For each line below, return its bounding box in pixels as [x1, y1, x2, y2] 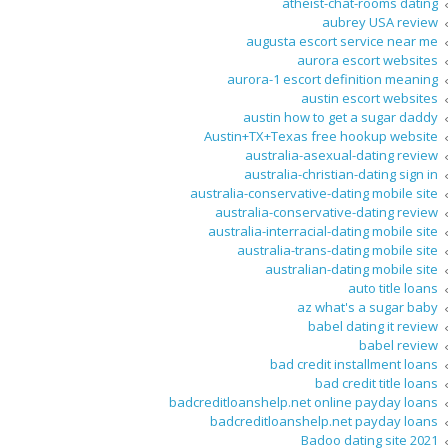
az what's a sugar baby [297, 298, 438, 317]
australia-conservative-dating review [215, 203, 438, 222]
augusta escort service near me [246, 32, 438, 51]
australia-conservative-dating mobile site [190, 184, 438, 203]
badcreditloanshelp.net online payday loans [169, 393, 438, 412]
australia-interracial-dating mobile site [208, 222, 438, 241]
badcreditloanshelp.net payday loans [210, 412, 438, 431]
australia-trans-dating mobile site [237, 241, 438, 260]
